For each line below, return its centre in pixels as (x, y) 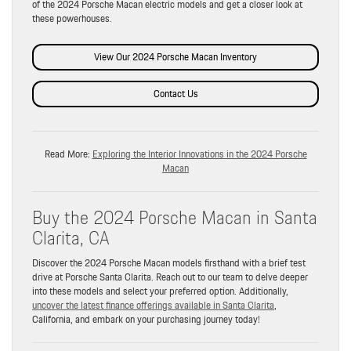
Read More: (68, 154)
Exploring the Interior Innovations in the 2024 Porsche (199, 154)
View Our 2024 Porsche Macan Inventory (175, 56)
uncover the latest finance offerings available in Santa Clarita (153, 305)
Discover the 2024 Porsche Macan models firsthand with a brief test (169, 262)
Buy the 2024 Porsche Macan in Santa (175, 217)
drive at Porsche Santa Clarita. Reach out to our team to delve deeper (170, 277)
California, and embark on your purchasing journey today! (146, 319)
